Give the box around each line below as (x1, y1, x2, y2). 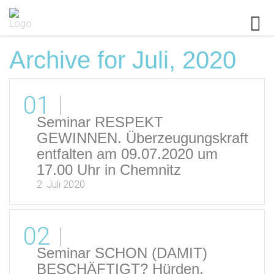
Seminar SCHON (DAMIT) (37, 245, 207, 261)
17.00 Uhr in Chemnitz (37, 161, 181, 178)
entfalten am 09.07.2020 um (37, 146, 218, 162)
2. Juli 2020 (37, 179, 85, 190)
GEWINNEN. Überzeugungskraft (37, 130, 248, 146)
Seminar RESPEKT (37, 114, 163, 130)
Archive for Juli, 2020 (9, 46, 236, 73)
